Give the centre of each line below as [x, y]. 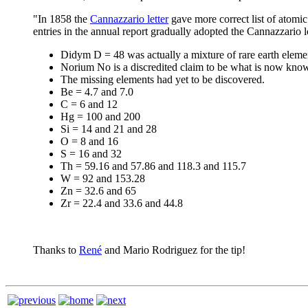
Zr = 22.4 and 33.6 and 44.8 [122, 203]
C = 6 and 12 [89, 104]
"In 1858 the [62, 19]
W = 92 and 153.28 [103, 178]
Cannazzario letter [129, 19]
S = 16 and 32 [91, 153]
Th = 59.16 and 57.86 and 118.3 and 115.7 [153, 166]
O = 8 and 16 [89, 141]
